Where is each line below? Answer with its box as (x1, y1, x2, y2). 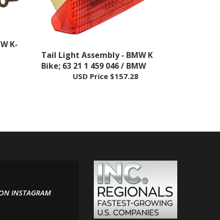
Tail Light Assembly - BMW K (41, 36, 153, 47)
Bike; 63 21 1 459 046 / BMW (41, 47, 146, 57)
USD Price (72, 57, 108, 67)
